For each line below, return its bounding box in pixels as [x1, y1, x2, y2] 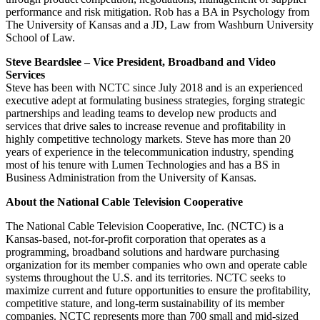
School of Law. [6, 31, 75, 44]
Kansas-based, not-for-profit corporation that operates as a [6, 232, 266, 245]
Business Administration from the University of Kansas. [6, 171, 256, 184]
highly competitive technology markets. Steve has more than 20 [6, 132, 291, 145]
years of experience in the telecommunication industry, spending [6, 145, 294, 158]
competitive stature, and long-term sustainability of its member [6, 296, 284, 309]
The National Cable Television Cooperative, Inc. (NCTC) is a [6, 219, 284, 232]
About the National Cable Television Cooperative [6, 195, 243, 208]
